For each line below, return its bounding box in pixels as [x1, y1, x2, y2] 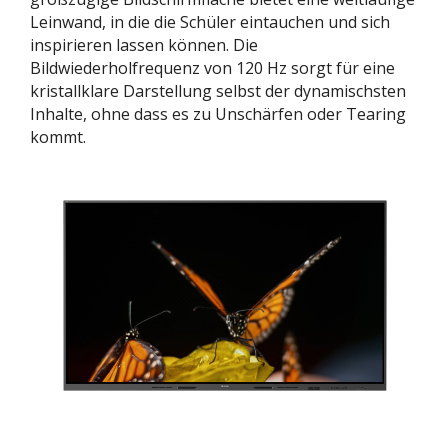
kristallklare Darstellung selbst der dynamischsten [30, 79, 406, 102]
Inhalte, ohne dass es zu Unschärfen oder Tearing [30, 102, 406, 125]
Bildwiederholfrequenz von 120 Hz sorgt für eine [30, 56, 395, 79]
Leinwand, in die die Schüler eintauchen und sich [30, 10, 390, 33]
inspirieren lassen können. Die [30, 33, 258, 56]
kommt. [30, 125, 86, 148]
